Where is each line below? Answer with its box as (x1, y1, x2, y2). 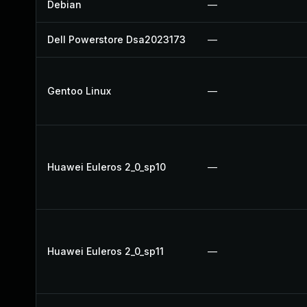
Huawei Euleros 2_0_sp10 (47, 161, 166, 173)
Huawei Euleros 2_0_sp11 (47, 245, 164, 257)
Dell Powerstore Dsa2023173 (47, 34, 186, 45)
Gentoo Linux (47, 85, 111, 97)
